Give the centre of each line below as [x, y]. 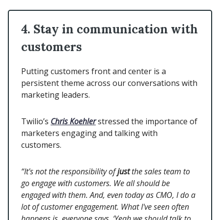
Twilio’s [36, 122]
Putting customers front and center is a [94, 71]
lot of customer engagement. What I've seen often [105, 207]
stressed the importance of [147, 122]
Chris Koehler [73, 122]
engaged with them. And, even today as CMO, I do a [108, 195]
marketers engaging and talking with [89, 133]
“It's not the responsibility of [69, 172]
